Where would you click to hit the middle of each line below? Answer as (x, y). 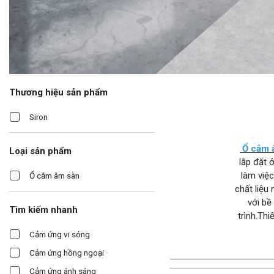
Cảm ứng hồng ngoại (67, 253)
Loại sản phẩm (40, 151)
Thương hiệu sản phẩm (58, 93)
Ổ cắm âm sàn (54, 176)
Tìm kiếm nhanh (43, 210)
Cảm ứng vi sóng (60, 235)
